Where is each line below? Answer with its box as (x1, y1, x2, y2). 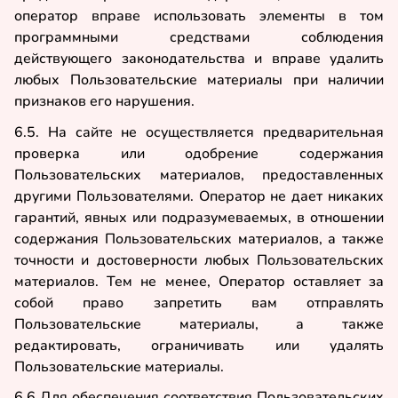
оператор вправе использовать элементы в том (14, 5, 384, 26)
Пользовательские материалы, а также (14, 314, 384, 334)
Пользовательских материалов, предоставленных (14, 164, 384, 185)
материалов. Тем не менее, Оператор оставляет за (14, 271, 384, 291)
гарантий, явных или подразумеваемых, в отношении (14, 207, 384, 227)
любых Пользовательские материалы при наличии (14, 69, 384, 90)
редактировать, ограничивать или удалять (14, 335, 384, 355)
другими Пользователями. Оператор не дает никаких (14, 186, 384, 206)
